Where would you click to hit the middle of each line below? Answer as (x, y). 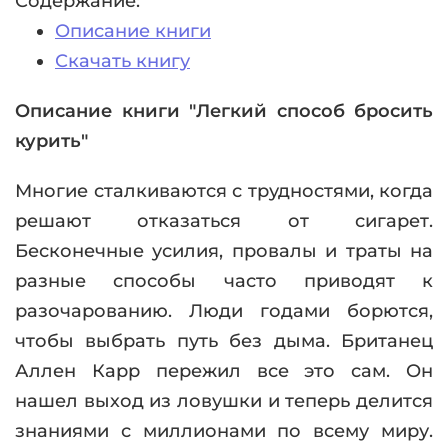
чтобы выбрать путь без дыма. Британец (224, 341)
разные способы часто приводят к (224, 281)
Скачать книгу (122, 61)
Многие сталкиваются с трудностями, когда (224, 191)
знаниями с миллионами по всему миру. (224, 431)
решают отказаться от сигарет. (224, 221)
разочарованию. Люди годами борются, (224, 311)
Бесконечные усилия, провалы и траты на (224, 251)
